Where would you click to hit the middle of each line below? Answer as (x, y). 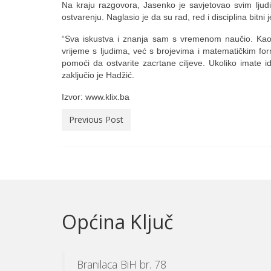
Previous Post (96, 119)
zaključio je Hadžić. (98, 75)
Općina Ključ (117, 221)
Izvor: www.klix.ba (97, 96)
